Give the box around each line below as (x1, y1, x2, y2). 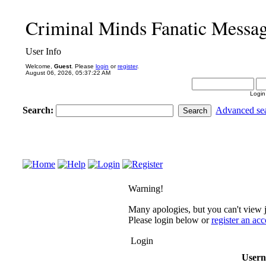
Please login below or (128, 215, 211, 225)
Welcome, (26, 63, 54, 69)
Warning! (128, 183, 163, 194)
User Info (26, 46, 61, 56)
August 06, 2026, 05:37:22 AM (26, 69, 110, 76)
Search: (23, 105, 56, 115)
